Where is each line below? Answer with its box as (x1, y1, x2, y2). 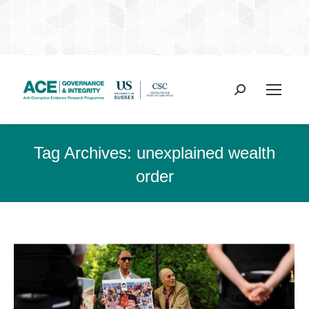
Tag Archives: (34, 143, 137, 162)
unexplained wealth (137, 143, 275, 162)
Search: (235, 85, 270, 97)
